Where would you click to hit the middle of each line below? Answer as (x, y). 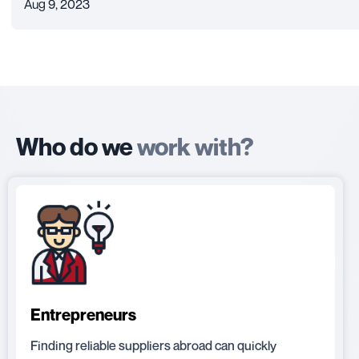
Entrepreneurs (83, 315)
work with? (196, 146)
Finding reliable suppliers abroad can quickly (153, 346)
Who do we (77, 146)
